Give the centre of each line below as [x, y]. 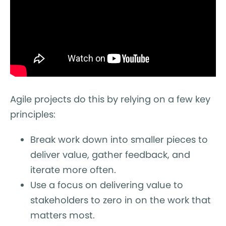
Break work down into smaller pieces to [119, 139]
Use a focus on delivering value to [107, 185]
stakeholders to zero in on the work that [121, 200]
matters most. [63, 215]
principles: [33, 114]
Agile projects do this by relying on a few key [110, 99]
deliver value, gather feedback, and [110, 154]
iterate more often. [73, 169]
